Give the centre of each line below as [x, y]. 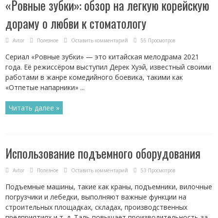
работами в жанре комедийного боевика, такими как [94, 77]
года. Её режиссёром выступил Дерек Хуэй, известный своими [109, 67]
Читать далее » [34, 108]
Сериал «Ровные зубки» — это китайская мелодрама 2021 [102, 57]
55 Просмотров [158, 40]
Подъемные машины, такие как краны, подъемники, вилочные [109, 187]
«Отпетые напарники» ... [45, 87]
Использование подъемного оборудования [103, 153]
